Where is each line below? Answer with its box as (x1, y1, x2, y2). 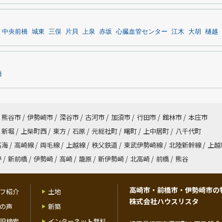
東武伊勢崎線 (124, 140, 163, 150)
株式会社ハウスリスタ (129, 196, 199, 206)
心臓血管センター (116, 28, 167, 35)
